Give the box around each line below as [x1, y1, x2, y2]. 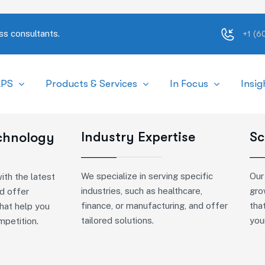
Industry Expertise [81, 129, 195, 145]
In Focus [169, 78, 208, 89]
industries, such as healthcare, [81, 186, 202, 196]
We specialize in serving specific [81, 171, 213, 181]
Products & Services [45, 78, 137, 89]
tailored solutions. [81, 215, 154, 225]
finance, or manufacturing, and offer [81, 201, 228, 211]
